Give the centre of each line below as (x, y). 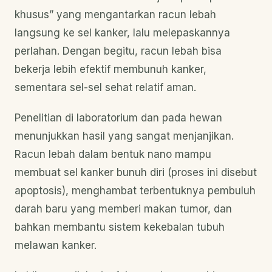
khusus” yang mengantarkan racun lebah (115, 15)
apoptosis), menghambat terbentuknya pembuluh (135, 191)
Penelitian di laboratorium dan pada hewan (118, 118)
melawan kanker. (56, 245)
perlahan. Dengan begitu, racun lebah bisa (118, 51)
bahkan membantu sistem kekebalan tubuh (120, 227)
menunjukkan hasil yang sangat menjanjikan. (124, 136)
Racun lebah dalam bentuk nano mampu (113, 154)
